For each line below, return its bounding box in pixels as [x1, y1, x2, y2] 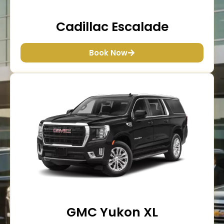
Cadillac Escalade [55, 17, 168, 35]
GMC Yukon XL [66, 203, 158, 221]
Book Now [89, 47, 127, 58]
